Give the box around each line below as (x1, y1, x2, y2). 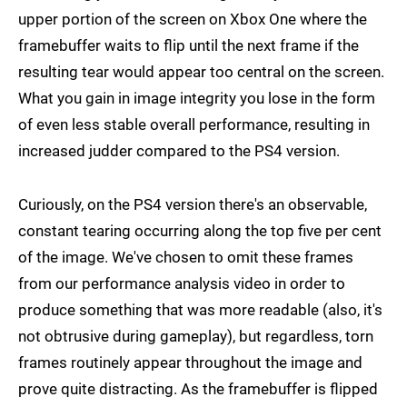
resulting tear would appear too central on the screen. (18, 63, 384, 82)
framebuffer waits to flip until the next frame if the (18, 36, 359, 55)
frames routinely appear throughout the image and (18, 353, 362, 372)
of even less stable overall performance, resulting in (18, 115, 370, 134)
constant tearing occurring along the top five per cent (18, 222, 382, 241)
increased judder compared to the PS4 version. (18, 142, 340, 161)
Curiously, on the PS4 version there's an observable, (18, 195, 367, 214)
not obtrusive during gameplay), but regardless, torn (18, 327, 373, 346)
